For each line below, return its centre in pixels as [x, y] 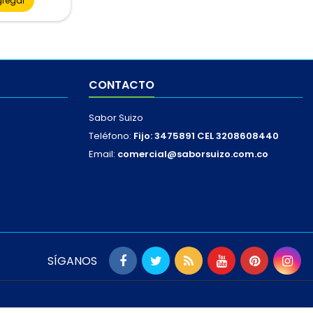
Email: [103, 154]
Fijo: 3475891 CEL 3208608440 [206, 136]
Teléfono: [111, 136]
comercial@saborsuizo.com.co [193, 154]
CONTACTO [122, 85]
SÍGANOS [72, 261]
